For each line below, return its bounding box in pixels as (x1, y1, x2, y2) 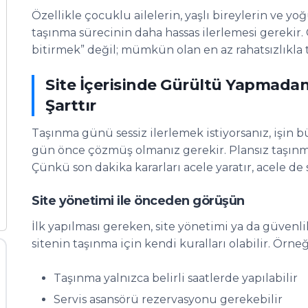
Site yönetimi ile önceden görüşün (32, 193, 245, 208)
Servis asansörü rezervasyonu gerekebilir (54, 293, 283, 306)
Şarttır (45, 96, 96, 115)
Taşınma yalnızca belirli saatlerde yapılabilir (54, 272, 298, 285)
